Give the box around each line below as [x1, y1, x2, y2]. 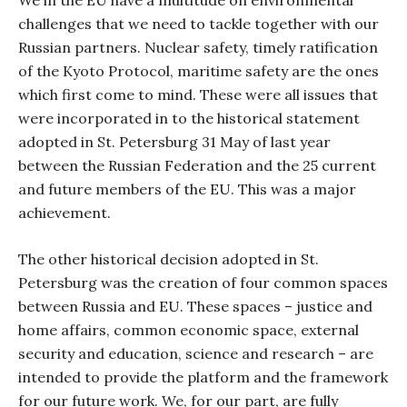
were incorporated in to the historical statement [18, 109, 360, 127]
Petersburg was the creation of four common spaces [18, 273, 388, 292]
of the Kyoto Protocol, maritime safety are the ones [18, 62, 379, 80]
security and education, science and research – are [18, 344, 373, 362]
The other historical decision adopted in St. [18, 250, 319, 268]
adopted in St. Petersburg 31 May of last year [18, 133, 331, 151]
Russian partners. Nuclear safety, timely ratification [18, 38, 378, 56]
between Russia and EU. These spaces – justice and [18, 297, 372, 315]
